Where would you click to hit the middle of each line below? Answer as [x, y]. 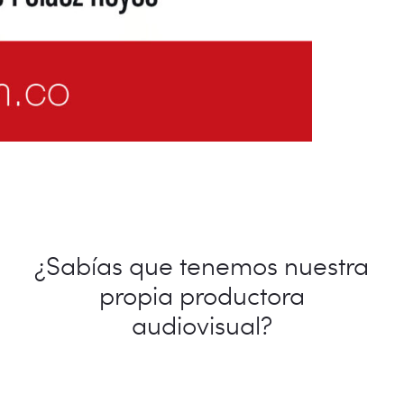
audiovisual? [202, 324]
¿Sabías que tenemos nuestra [202, 265]
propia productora [202, 294]
